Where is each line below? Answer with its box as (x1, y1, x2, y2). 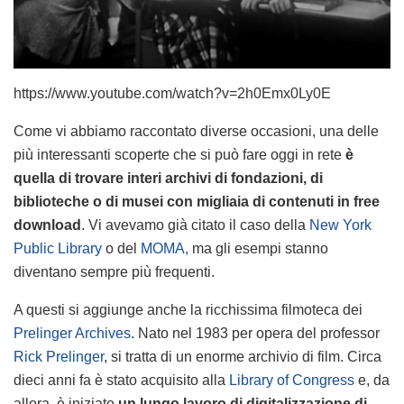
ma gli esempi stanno (188, 241, 328, 257)
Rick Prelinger (14, 349, 104, 365)
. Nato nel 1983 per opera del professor (131, 326, 380, 342)
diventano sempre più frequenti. (14, 264, 215, 280)
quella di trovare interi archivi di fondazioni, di (14, 170, 323, 187)
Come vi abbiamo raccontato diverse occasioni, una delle (14, 124, 379, 140)
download (14, 217, 81, 234)
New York (309, 217, 372, 234)
